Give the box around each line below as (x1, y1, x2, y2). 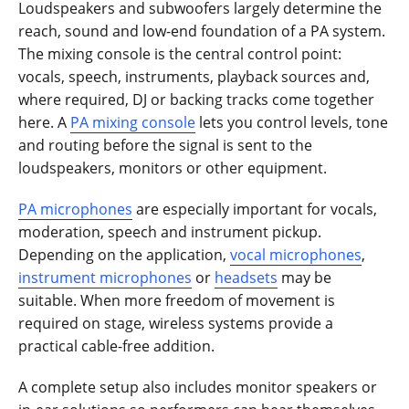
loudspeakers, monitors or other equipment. (18, 157, 327, 178)
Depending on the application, (18, 244, 230, 265)
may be (278, 267, 331, 288)
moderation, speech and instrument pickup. (18, 221, 321, 242)
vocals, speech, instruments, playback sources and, (18, 66, 370, 87)
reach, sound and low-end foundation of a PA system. (18, 20, 385, 41)
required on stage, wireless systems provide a (18, 312, 333, 333)
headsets (215, 267, 278, 288)
